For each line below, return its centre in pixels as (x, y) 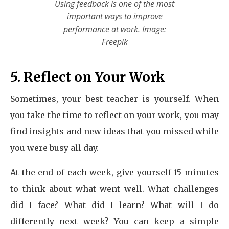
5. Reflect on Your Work (88, 77)
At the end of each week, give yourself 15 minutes (114, 172)
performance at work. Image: (114, 29)
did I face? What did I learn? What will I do (114, 205)
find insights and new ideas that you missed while (114, 131)
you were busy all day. (54, 148)
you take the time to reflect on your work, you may (114, 115)
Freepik (114, 42)
